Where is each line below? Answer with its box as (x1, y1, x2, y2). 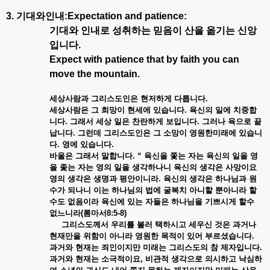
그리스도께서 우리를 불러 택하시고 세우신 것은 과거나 (49, 219, 256, 229)
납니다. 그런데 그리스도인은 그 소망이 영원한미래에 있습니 (49, 128, 262, 137)
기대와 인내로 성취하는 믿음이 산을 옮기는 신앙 (49, 25, 257, 36)
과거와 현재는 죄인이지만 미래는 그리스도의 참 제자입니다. (49, 242, 262, 252)
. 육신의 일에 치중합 (184, 105, 257, 115)
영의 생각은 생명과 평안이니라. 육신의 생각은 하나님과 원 (49, 174, 257, 183)
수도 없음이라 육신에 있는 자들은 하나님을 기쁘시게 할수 (49, 196, 254, 206)
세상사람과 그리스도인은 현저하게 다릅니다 (49, 93, 206, 103)
